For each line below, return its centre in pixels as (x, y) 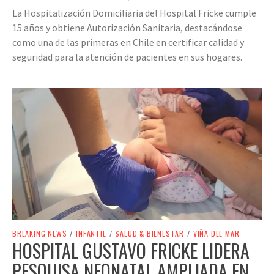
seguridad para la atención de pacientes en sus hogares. (127, 57)
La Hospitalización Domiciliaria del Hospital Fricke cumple (134, 13)
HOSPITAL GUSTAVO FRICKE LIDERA (131, 251)
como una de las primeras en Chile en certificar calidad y (128, 42)
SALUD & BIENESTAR (150, 234)
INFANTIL (91, 234)
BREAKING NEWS (40, 234)
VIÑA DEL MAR (216, 234)
